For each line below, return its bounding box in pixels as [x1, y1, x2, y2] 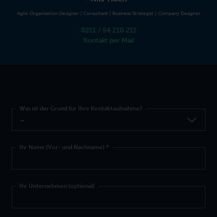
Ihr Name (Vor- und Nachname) [19, 144, 106, 151]
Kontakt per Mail [83, 36, 134, 45]
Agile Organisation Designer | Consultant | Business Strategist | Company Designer [16, 11, 201, 17]
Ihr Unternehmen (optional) [19, 183, 95, 190]
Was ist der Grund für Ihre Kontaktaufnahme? [19, 105, 142, 112]
